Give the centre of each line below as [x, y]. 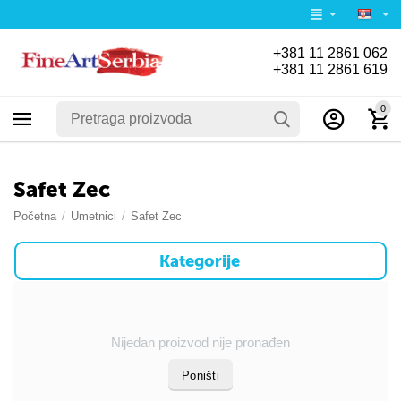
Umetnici [94, 216]
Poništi [200, 375]
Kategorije [199, 261]
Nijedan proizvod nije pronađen [200, 342]
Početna [35, 216]
